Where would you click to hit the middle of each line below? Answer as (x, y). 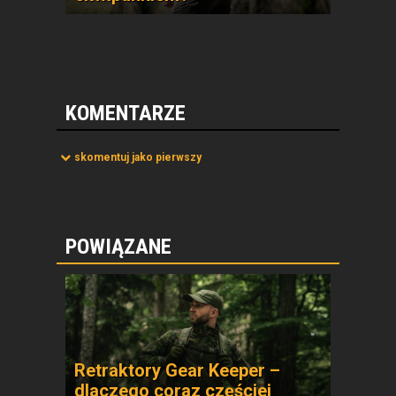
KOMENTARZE (126, 113)
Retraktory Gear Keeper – (177, 370)
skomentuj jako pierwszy (138, 157)
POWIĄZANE (118, 246)
